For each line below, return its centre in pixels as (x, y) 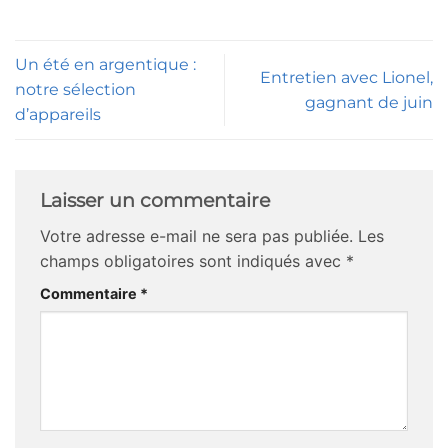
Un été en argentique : (105, 65)
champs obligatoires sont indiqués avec (193, 261)
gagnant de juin (369, 102)
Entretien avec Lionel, (346, 77)
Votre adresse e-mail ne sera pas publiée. (196, 236)
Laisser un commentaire (157, 199)
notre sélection (75, 90)
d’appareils (58, 115)
